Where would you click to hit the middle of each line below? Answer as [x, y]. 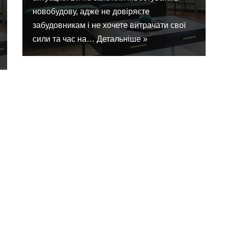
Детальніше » [122, 39]
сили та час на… [65, 39]
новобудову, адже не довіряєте [91, 12]
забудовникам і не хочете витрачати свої [109, 25]
